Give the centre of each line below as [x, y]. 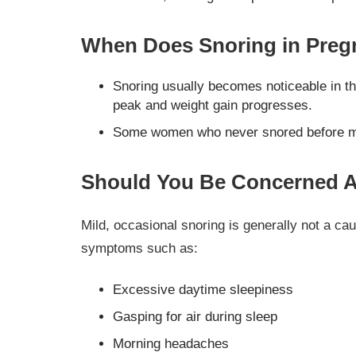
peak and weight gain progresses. [213, 106]
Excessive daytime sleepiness [203, 289]
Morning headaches [171, 343]
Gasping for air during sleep [195, 316]
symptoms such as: [139, 249]
